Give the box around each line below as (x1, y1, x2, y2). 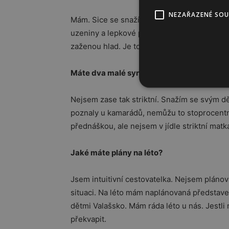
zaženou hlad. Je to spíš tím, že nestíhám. (71, 41, 221, 52)
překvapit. (71, 214, 106, 224)
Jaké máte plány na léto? (71, 148, 163, 158)
